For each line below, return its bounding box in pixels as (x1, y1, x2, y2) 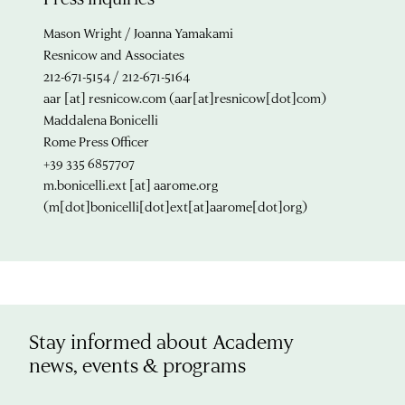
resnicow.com (89, 89, 166, 107)
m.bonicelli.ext (43, 175, 127, 193)
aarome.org (154, 175, 218, 193)
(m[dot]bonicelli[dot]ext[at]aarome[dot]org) (43, 197, 307, 215)
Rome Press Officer (43, 132, 149, 150)
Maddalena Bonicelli (43, 110, 158, 128)
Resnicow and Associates (43, 45, 184, 63)
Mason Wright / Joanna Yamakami (43, 24, 233, 42)
